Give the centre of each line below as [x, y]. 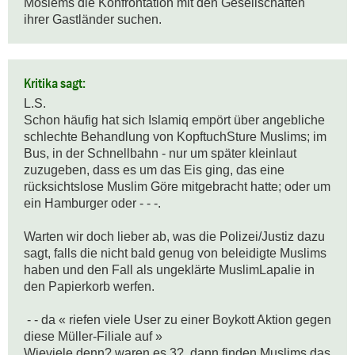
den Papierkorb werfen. [89, 287]
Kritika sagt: [55, 84]
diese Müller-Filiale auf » [93, 337]
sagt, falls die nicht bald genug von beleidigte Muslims [175, 254]
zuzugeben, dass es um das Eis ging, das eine [154, 170]
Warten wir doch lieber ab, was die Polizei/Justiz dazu [174, 237]
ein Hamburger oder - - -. [92, 204]
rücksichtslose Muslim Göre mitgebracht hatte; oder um [177, 187]
